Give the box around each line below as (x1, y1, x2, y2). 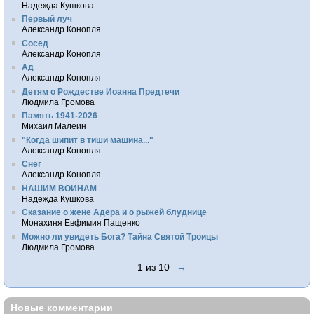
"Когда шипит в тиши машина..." (22, 135, 154, 144)
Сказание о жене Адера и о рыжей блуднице (22, 207, 207, 217)
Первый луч (22, 14, 73, 24)
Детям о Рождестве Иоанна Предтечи (22, 86, 180, 96)
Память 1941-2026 (22, 111, 98, 121)
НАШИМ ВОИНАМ (22, 183, 97, 193)
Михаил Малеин (22, 121, 87, 131)
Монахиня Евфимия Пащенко (22, 218, 141, 228)
